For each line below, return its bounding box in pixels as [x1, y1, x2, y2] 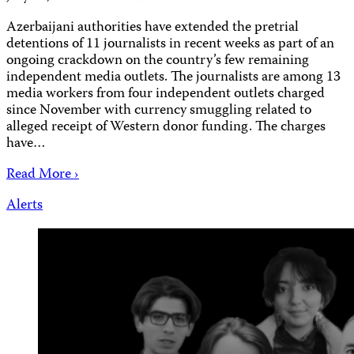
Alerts [6, 194, 43, 217]
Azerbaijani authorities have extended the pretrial [6, 16, 299, 40]
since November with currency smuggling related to [6, 99, 311, 122]
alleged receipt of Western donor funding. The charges [6, 115, 326, 139]
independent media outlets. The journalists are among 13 [6, 66, 341, 89]
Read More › [6, 163, 79, 186]
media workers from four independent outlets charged [6, 82, 325, 106]
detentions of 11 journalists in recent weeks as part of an [6, 32, 334, 56]
